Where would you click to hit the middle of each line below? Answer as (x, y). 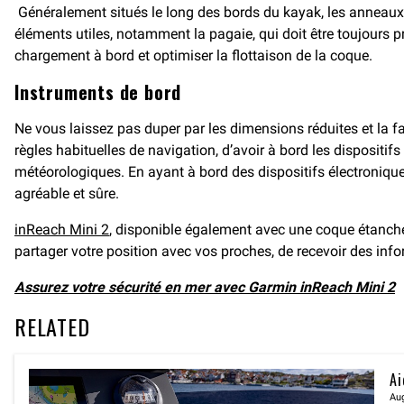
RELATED (52, 326)
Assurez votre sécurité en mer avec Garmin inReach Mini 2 (205, 287)
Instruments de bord (101, 92)
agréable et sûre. (67, 193)
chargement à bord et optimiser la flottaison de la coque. (193, 55)
